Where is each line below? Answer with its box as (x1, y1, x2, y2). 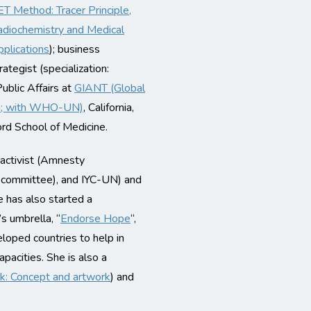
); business (49, 42, 100, 57)
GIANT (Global (74, 81, 145, 96)
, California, (83, 100, 134, 115)
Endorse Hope (60, 211, 131, 226)
